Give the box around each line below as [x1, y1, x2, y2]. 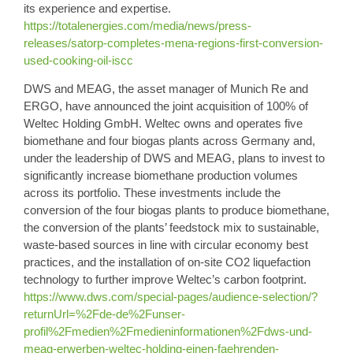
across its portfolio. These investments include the [24, 186, 281, 200]
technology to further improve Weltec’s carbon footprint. [24, 273, 307, 287]
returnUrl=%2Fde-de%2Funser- [24, 307, 185, 321]
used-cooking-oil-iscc [24, 53, 133, 67]
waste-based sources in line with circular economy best [24, 238, 308, 252]
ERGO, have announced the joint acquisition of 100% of [24, 99, 308, 113]
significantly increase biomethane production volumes [24, 169, 298, 183]
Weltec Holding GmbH [24, 117, 139, 131]
